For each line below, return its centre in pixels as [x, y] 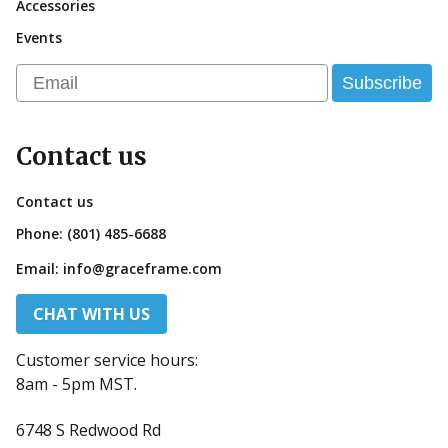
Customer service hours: [107, 360]
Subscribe [382, 83]
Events [39, 38]
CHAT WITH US [91, 314]
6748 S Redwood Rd [88, 430]
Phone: [41, 234]
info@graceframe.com [142, 269]
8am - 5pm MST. [76, 384]
